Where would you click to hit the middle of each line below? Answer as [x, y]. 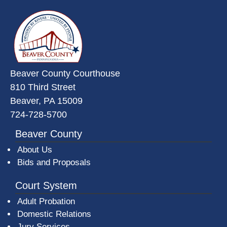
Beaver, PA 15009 [46, 100]
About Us [35, 149]
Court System [46, 185]
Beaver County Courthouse [65, 73]
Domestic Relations [54, 214]
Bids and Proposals [54, 162]
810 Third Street [43, 87]
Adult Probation [46, 201]
